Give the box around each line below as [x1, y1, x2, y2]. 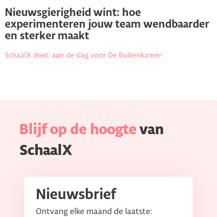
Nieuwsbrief [36, 187, 116, 202]
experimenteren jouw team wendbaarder [5, 19, 209, 30]
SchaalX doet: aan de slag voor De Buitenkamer [5, 51, 162, 59]
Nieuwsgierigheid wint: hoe [5, 7, 141, 18]
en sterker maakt [5, 31, 89, 42]
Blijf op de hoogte [19, 123, 137, 137]
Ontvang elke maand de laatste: [36, 207, 152, 216]
